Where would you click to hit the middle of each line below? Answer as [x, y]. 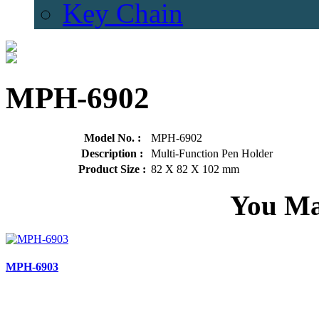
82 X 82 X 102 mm [195, 169]
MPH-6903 [32, 267]
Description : [112, 153]
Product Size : [112, 169]
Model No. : [112, 137]
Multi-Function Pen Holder [211, 153]
